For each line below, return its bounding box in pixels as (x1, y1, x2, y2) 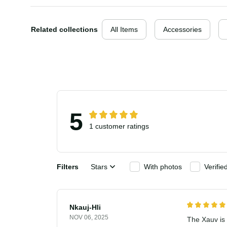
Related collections (31, 33, 101, 44)
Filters (57, 171, 80, 181)
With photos (145, 171, 186, 181)
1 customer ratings (89, 130, 152, 140)
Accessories (169, 33, 208, 44)
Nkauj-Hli (69, 211, 103, 221)
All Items (114, 33, 143, 44)
